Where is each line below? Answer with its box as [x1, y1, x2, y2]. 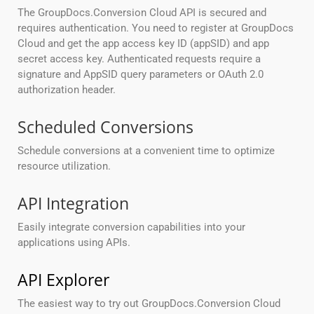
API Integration [18, 192, 129, 215]
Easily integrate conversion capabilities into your [18, 221, 245, 234]
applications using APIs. [18, 236, 130, 250]
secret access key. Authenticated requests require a [18, 53, 261, 66]
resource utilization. [18, 160, 111, 173]
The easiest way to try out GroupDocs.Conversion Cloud [18, 297, 280, 310]
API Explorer [18, 268, 109, 292]
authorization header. [18, 83, 116, 97]
